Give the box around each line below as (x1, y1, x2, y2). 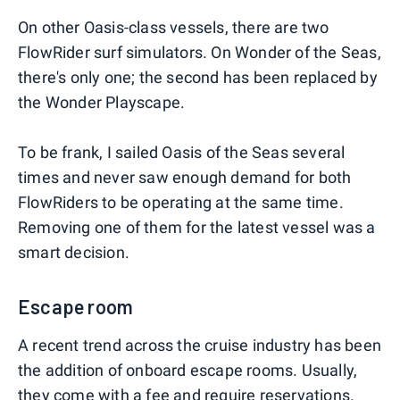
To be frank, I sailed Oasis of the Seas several (18, 142, 346, 162)
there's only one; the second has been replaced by (18, 67, 378, 87)
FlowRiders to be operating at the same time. (18, 192, 344, 212)
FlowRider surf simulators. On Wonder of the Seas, (18, 42, 381, 62)
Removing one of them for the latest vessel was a (18, 217, 376, 237)
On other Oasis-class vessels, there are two (18, 17, 329, 37)
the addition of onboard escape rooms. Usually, (18, 360, 358, 379)
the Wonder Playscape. (18, 92, 186, 112)
